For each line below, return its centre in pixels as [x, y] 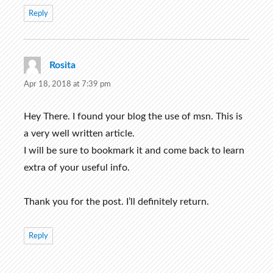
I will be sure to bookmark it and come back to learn [134, 151]
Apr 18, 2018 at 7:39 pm [67, 85]
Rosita [62, 66]
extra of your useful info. [76, 168]
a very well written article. [79, 134]
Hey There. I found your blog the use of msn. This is [133, 117]
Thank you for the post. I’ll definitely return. [116, 202]
